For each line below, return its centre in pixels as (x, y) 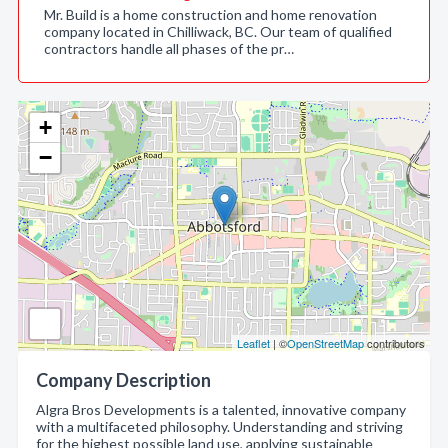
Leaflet (253, 343)
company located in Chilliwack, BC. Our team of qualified (218, 31)
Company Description (123, 380)
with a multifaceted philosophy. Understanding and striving (219, 426)
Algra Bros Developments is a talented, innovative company (221, 409)
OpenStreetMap (325, 343)
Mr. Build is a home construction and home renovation (210, 14)
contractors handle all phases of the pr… (169, 48)
